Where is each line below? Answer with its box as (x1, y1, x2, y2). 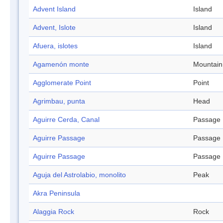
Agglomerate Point (33, 79, 91, 87)
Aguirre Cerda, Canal (33, 115, 100, 124)
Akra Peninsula (33, 189, 80, 198)
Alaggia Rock (33, 208, 74, 216)
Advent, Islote (33, 23, 76, 32)
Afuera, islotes (33, 42, 78, 50)
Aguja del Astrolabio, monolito (33, 171, 126, 179)
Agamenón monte (33, 60, 89, 69)
